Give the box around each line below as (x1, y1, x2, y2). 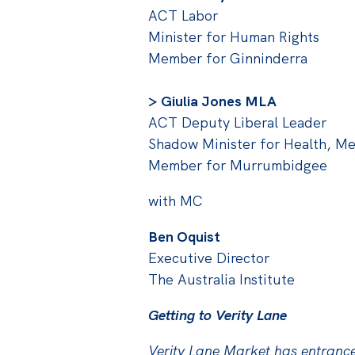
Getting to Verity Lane (147, 305, 287, 324)
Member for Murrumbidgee (147, 155, 327, 174)
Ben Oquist (147, 227, 220, 246)
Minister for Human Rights (147, 27, 319, 46)
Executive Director (147, 248, 269, 267)
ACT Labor (147, 6, 218, 25)
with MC (147, 191, 203, 210)
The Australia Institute (147, 269, 295, 288)
